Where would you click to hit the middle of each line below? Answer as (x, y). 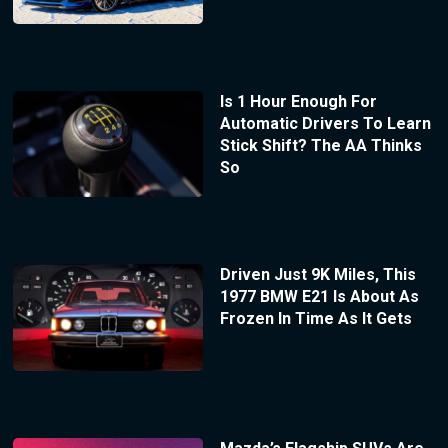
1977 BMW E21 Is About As (319, 297)
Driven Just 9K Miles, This (317, 275)
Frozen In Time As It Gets (315, 319)
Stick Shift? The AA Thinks (320, 145)
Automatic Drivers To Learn (325, 123)
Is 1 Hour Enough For (298, 101)
